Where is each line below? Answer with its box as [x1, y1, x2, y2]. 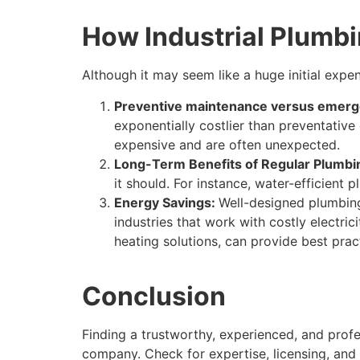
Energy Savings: [114, 194, 219, 211]
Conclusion [82, 280, 226, 313]
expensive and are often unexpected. [114, 136, 340, 153]
